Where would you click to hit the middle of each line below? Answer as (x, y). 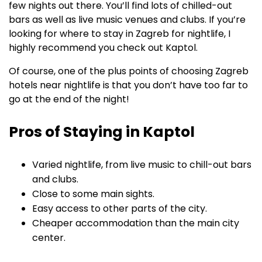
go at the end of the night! (69, 99)
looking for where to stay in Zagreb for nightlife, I (120, 34)
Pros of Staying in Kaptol (102, 132)
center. (49, 238)
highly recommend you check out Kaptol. (103, 48)
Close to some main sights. (93, 194)
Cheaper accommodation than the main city (136, 223)
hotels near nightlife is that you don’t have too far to (128, 85)
